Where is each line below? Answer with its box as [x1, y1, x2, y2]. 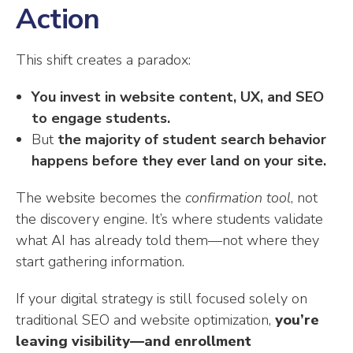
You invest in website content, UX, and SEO [32, 87, 324, 107]
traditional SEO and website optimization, [16, 310, 275, 330]
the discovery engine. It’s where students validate [16, 210, 323, 229]
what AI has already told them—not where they [16, 231, 319, 251]
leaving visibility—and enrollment [16, 332, 251, 351]
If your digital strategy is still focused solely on [16, 289, 307, 309]
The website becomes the [16, 188, 185, 208]
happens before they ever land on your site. [32, 151, 326, 171]
